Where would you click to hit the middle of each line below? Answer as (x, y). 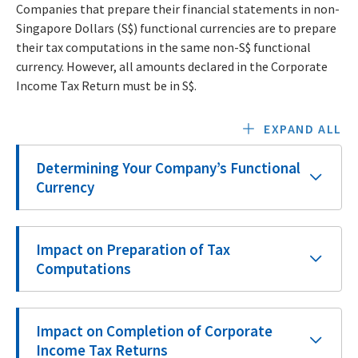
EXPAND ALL (302, 129)
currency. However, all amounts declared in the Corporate (172, 66)
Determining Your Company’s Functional (168, 168)
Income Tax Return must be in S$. (106, 86)
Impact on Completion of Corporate (154, 331)
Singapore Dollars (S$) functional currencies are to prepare (176, 28)
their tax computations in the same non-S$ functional (163, 47)
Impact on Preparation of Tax (133, 249)
